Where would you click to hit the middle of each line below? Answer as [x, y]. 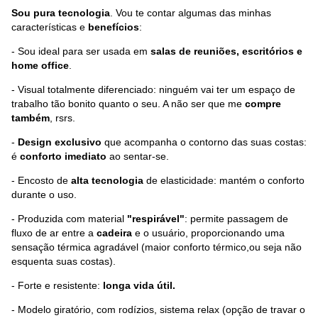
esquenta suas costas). [64, 261]
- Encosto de [41, 180]
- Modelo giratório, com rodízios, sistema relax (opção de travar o [158, 309]
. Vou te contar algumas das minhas [191, 12]
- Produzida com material [69, 218]
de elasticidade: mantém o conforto [224, 180]
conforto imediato [63, 156]
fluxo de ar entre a [54, 232]
